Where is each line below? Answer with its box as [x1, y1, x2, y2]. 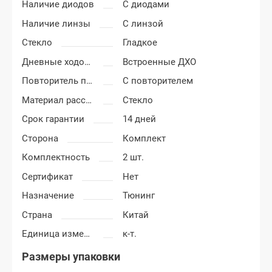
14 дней [123, 114, 157, 125]
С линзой [123, 18, 164, 29]
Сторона [22, 132, 58, 144]
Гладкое [123, 37, 158, 49]
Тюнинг [123, 190, 155, 202]
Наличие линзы [22, 18, 90, 29]
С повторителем [123, 75, 194, 87]
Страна [22, 209, 52, 220]
